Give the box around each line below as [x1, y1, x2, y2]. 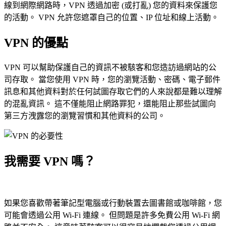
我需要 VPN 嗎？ [4, 155, 95, 168]
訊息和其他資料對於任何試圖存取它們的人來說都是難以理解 [4, 87, 222, 96]
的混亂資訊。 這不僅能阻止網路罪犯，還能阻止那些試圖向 [4, 99, 216, 108]
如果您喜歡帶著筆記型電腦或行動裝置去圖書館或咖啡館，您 [4, 198, 222, 207]
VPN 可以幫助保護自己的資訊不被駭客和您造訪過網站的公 [4, 63, 216, 72]
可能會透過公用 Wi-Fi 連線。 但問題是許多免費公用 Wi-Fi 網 [4, 210, 220, 219]
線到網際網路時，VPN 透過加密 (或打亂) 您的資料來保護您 [4, 1, 217, 10]
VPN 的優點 [4, 36, 68, 50]
